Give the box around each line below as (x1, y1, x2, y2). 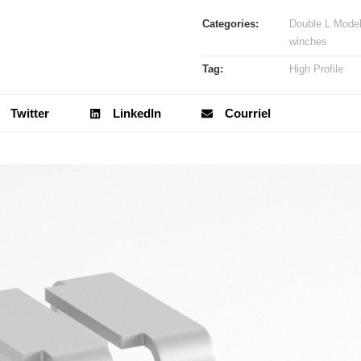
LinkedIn (113, 106, 162, 120)
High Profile (289, 63, 344, 76)
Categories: (202, 18, 259, 31)
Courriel (225, 106, 272, 120)
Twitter (10, 106, 50, 120)
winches (289, 35, 328, 48)
